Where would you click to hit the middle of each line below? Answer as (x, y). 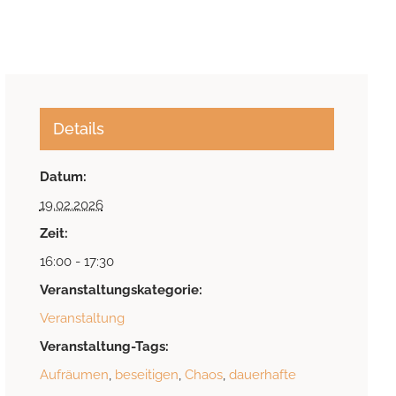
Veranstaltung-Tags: (104, 347)
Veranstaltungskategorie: (121, 290)
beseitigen (146, 375)
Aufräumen (74, 375)
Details (78, 129)
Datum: (63, 177)
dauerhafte (262, 375)
